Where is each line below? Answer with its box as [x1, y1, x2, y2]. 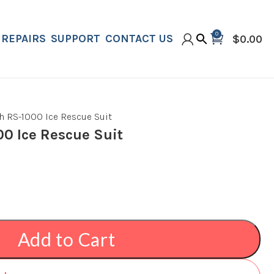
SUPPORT [51, 32, 100, 45]
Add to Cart [17, 228, 116, 250]
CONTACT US [105, 32, 173, 45]
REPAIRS [1, 32, 46, 45]
